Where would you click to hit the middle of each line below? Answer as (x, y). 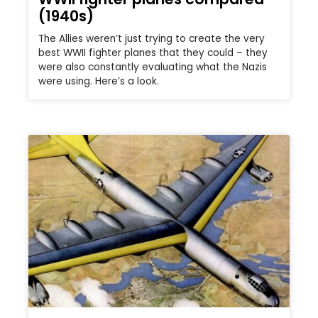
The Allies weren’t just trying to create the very (152, 39)
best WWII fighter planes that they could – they (153, 53)
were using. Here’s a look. (99, 82)
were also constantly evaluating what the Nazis (153, 67)
